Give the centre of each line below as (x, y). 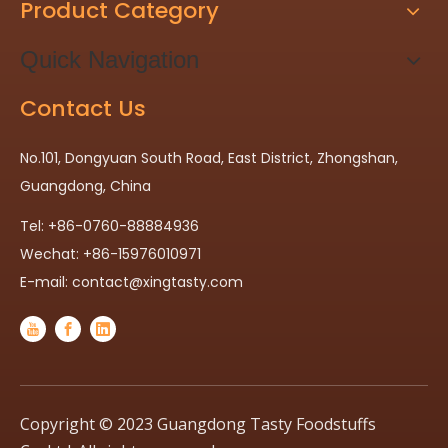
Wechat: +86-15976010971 (110, 254)
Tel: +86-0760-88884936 (109, 226)
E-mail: (46, 282)
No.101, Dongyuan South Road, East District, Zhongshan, (209, 158)
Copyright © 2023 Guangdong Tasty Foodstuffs (198, 424)
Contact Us (83, 109)
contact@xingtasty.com (157, 282)
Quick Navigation (109, 60)
